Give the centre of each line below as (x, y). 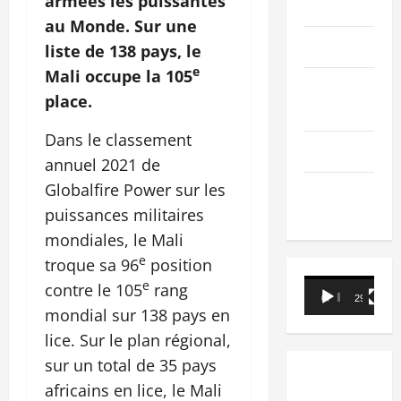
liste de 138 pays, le (123, 51)
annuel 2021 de (102, 164)
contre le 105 (94, 290)
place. (68, 101)
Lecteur (328, 286)
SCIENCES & (337, 88)
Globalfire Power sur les (135, 189)
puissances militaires (124, 214)
